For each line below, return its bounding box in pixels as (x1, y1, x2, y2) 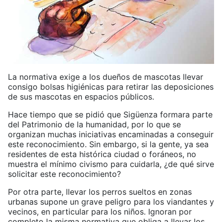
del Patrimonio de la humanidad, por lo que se (8, 119, 181, 130)
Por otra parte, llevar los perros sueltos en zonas (8, 187, 192, 197)
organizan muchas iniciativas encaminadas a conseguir (8, 129, 214, 140)
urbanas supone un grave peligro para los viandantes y (8, 197, 214, 207)
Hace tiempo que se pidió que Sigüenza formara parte (8, 110, 213, 120)
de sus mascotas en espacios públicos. (8, 92, 157, 102)
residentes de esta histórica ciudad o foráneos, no (8, 149, 196, 160)
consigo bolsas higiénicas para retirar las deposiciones (8, 82, 214, 92)
